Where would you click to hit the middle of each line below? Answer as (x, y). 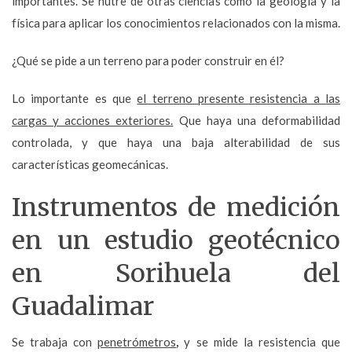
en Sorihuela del (176, 273)
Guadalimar (83, 306)
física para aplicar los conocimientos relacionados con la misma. (176, 22)
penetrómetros (137, 341)
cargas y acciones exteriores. (93, 120)
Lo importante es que (75, 98)
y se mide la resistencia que (262, 341)
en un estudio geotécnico (176, 240)
